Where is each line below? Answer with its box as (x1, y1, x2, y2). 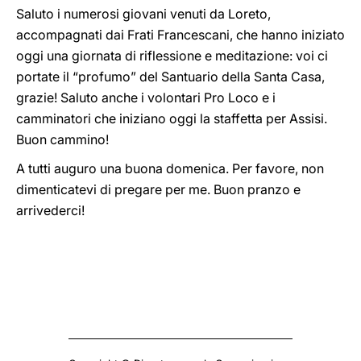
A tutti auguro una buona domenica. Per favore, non (16, 160, 324, 176)
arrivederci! (16, 202, 85, 218)
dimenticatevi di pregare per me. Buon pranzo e (16, 181, 301, 197)
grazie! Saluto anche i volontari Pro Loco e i (16, 89, 276, 106)
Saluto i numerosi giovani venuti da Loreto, (16, 6, 271, 22)
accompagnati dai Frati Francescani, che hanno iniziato (16, 27, 345, 43)
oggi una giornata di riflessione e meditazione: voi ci (16, 48, 328, 64)
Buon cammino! (16, 131, 109, 147)
